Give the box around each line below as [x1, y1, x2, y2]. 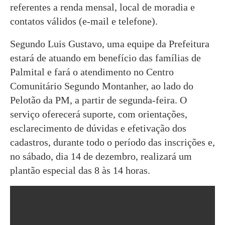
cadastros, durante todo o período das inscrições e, [10, 136, 215, 148]
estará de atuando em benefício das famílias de [10, 52, 201, 63]
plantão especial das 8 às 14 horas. [10, 164, 150, 176]
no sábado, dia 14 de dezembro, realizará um [10, 150, 192, 162]
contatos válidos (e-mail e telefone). [10, 15, 158, 27]
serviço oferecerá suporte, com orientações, [10, 108, 187, 120]
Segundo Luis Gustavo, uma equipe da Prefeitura [10, 38, 209, 49]
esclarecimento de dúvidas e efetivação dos [10, 122, 186, 134]
